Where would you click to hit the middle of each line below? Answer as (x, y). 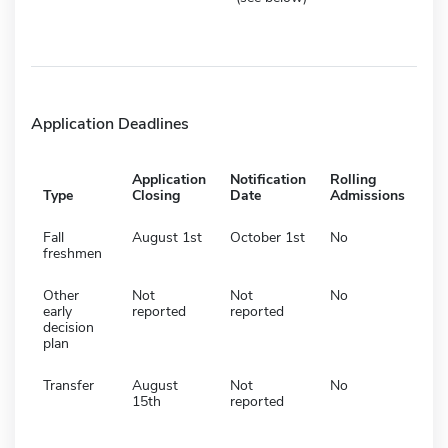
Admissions (367, 195)
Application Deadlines (110, 123)
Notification (268, 179)
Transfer (68, 385)
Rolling (353, 179)
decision (68, 327)
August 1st (167, 237)
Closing (156, 195)
